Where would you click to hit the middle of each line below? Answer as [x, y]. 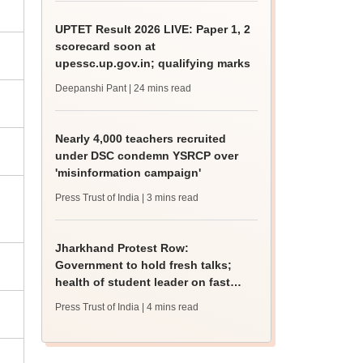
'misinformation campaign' [128, 173]
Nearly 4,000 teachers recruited [141, 139]
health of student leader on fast [143, 282]
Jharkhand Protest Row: [122, 248]
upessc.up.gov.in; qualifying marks [153, 63]
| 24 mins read [160, 88]
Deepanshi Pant [91, 88]
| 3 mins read [171, 198]
